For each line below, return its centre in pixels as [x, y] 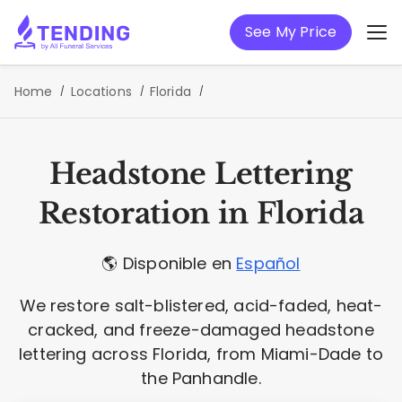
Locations [101, 92]
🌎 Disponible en [169, 263]
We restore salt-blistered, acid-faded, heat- [201, 306]
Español [268, 263]
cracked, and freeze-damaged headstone [201, 330]
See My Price [291, 32]
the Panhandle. [201, 378]
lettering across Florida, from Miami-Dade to [201, 354]
